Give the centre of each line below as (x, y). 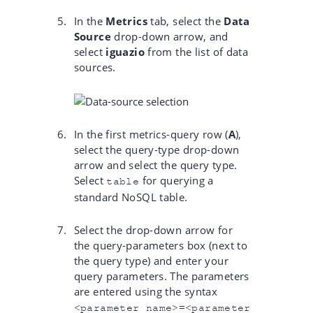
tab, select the (185, 21)
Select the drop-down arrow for (153, 230)
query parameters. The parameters (161, 276)
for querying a (176, 180)
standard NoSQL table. (131, 197)
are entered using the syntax (146, 291)
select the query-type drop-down (156, 149)
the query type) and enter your (151, 260)
